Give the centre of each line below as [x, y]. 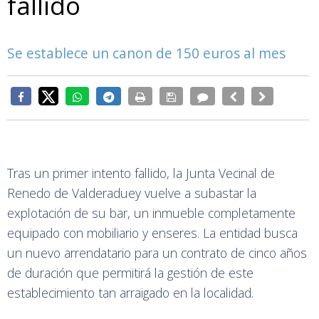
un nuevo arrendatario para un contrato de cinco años [157, 253]
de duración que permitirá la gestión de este [130, 273]
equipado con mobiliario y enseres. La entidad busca [152, 233]
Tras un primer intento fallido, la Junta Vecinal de [141, 173]
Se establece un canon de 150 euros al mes [146, 53]
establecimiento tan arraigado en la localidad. [130, 293]
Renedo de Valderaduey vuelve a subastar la [132, 193]
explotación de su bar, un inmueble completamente [151, 213]
